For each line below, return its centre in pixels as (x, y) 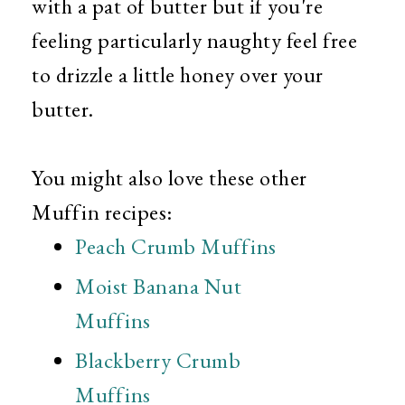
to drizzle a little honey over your (178, 74)
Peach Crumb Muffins (176, 246)
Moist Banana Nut (158, 286)
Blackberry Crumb (158, 360)
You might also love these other (170, 177)
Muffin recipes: (102, 212)
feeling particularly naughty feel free (194, 40)
